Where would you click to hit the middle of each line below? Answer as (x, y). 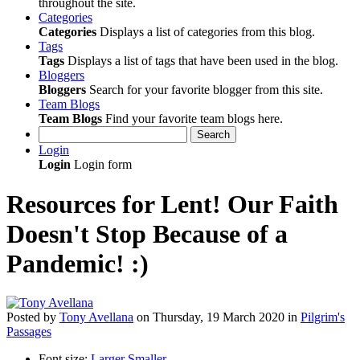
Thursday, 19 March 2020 (219, 317)
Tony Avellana (96, 317)
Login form (101, 165)
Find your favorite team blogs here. (192, 119)
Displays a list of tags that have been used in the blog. (201, 61)
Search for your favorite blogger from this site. (205, 90)
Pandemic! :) (78, 263)
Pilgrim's (323, 317)
